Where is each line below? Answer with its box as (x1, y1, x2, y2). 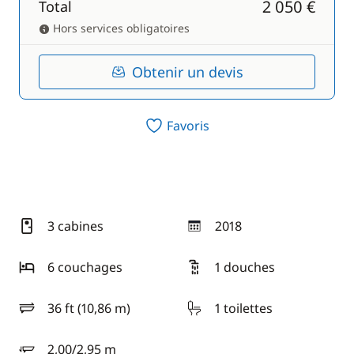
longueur (18, 306, 77, 324)
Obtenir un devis (131, 62, 243, 81)
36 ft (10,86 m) (47, 299, 130, 317)
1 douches (215, 258, 275, 276)
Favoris (167, 117, 209, 134)
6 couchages (47, 258, 122, 276)
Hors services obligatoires (50, 21, 190, 36)
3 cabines (47, 217, 104, 235)
